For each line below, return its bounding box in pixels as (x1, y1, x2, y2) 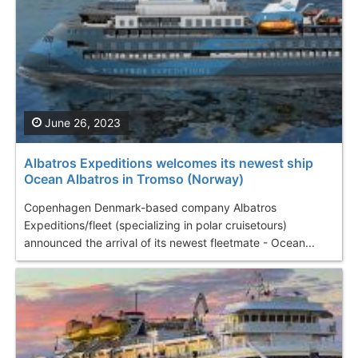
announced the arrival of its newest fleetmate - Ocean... (24, 235, 315, 249)
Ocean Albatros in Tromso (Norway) (24, 170, 244, 187)
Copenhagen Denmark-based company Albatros (24, 200, 276, 214)
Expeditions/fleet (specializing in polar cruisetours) (24, 217, 287, 232)
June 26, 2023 (42, 115, 121, 129)
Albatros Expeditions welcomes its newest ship (24, 154, 313, 171)
